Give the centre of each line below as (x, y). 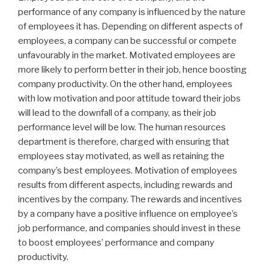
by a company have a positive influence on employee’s (128, 214)
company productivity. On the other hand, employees (125, 84)
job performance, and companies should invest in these (129, 228)
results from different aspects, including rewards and (125, 185)
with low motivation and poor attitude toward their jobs (129, 99)
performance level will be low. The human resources (122, 128)
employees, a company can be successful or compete (127, 41)
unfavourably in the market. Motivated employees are (127, 56)
